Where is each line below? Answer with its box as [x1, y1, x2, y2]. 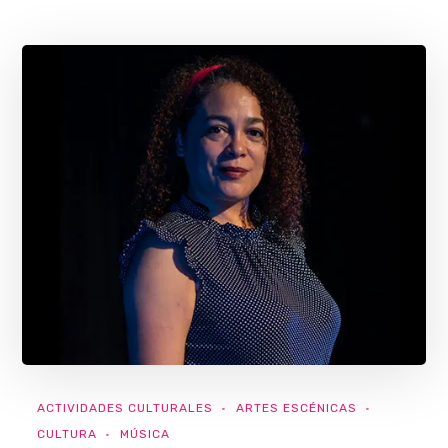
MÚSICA [120, 426, 171, 441]
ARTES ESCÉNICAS [236, 400, 358, 415]
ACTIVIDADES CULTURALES [37, 400, 214, 415]
